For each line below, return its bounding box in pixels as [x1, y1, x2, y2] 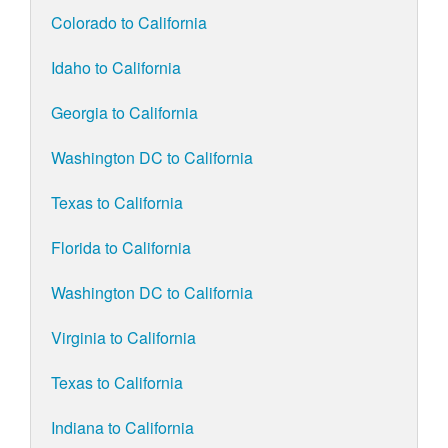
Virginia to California [51, 326, 196, 350]
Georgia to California [51, 101, 198, 125]
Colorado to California [51, 11, 207, 35]
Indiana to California [51, 416, 194, 440]
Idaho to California [51, 56, 181, 80]
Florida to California [51, 236, 191, 260]
